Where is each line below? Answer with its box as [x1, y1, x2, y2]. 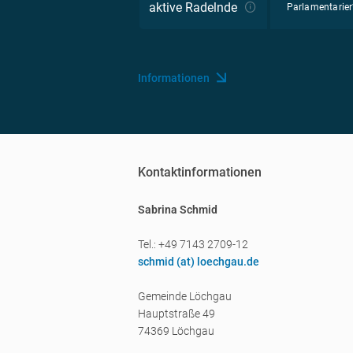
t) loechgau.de [187, 255, 259, 268]
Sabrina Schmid [138, 203, 217, 216]
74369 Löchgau [138, 325, 214, 337]
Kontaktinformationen [138, 165, 262, 180]
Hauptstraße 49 [138, 307, 215, 320]
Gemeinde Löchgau [138, 290, 232, 303]
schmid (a [138, 255, 187, 268]
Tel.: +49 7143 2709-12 [138, 238, 248, 251]
